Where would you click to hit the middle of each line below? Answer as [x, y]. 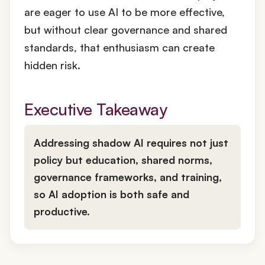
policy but [60, 159]
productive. [62, 211]
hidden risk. [52, 65]
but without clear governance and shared [126, 29]
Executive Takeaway [96, 109]
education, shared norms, [149, 159]
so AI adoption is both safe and [112, 194]
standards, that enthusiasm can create [119, 47]
